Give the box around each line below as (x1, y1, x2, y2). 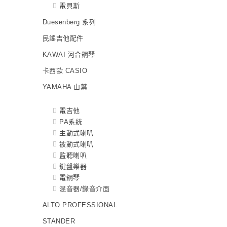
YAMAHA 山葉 (42, 83, 87, 91)
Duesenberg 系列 (42, 18, 96, 26)
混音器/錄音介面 (59, 184, 109, 193)
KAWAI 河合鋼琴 (42, 50, 95, 58)
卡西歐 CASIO (42, 66, 87, 74)
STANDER (42, 217, 75, 225)
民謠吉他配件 (42, 34, 84, 42)
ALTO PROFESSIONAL (42, 201, 117, 209)
